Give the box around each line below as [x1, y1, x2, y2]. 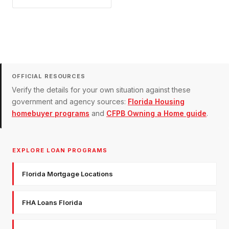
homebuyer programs [12, 109, 89, 118]
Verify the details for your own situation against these [12, 85, 191, 95]
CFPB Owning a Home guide [106, 109, 207, 118]
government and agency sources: [12, 97, 126, 106]
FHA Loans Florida [22, 198, 82, 207]
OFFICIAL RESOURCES [12, 73, 85, 80]
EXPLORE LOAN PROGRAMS [12, 147, 108, 154]
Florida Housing [128, 97, 185, 106]
